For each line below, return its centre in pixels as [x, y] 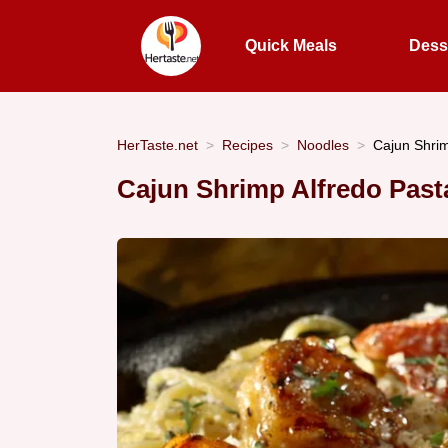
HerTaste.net [157, 144]
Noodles [323, 144]
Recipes [247, 144]
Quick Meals [291, 45]
